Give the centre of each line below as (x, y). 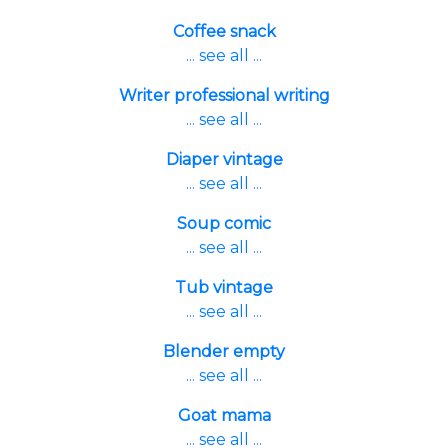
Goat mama (224, 415)
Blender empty (224, 351)
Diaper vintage (224, 159)
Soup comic (224, 223)
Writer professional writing (224, 95)
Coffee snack (224, 31)
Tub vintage (224, 287)
